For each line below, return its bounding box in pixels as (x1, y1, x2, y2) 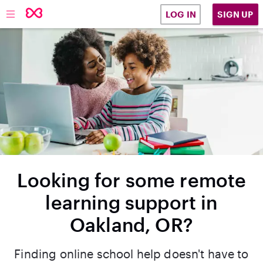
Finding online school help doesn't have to (14, 247, 249, 261)
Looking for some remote (16, 169, 247, 191)
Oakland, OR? (69, 214, 194, 235)
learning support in (45, 191, 218, 213)
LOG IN (165, 9, 196, 19)
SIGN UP (217, 9, 254, 19)
